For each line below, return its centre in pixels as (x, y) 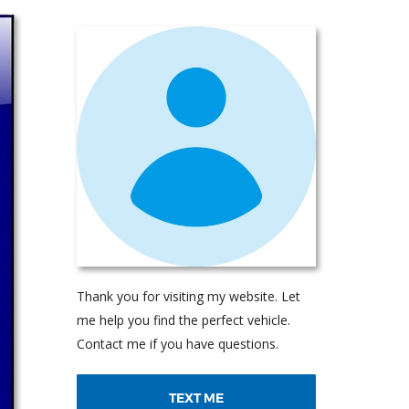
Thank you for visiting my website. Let (188, 296)
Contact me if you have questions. (177, 343)
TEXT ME (196, 398)
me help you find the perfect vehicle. (183, 320)
